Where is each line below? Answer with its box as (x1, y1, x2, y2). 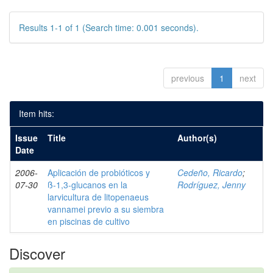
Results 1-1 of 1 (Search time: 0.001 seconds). (19, 21, 199, 34)
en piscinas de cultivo (48, 215, 130, 227)
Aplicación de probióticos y (48, 166, 150, 179)
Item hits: (19, 107, 54, 119)
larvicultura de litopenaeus (48, 191, 149, 203)
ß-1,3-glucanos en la (48, 179, 127, 191)
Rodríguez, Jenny (177, 179, 246, 191)
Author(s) (177, 132, 217, 144)
